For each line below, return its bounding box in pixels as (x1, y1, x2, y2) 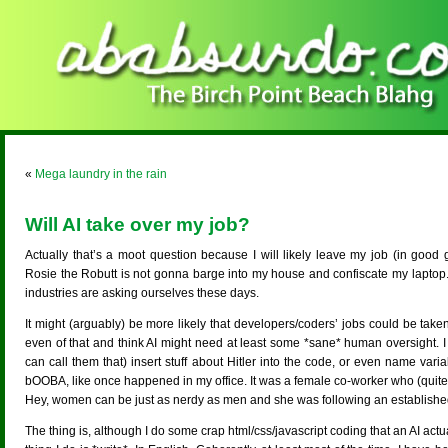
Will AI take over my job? (25, 214, 250, 235)
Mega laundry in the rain (35, 167, 167, 181)
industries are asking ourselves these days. (25, 286, 259, 300)
